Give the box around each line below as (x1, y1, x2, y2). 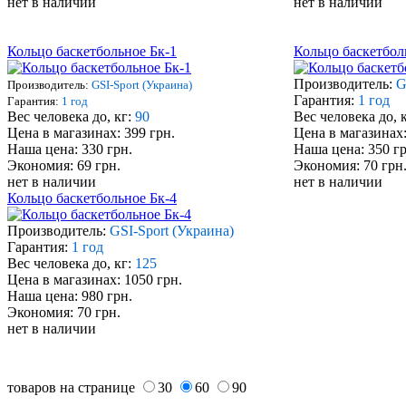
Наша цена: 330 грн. (7, 141, 132, 158)
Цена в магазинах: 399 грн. (7, 125, 175, 141)
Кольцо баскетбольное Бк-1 (7, 43, 177, 60)
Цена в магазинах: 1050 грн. (7, 272, 182, 288)
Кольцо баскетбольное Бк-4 (7, 190, 177, 207)
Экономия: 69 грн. (7, 158, 121, 174)
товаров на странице (7, 380, 139, 396)
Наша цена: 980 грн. (7, 288, 132, 304)
